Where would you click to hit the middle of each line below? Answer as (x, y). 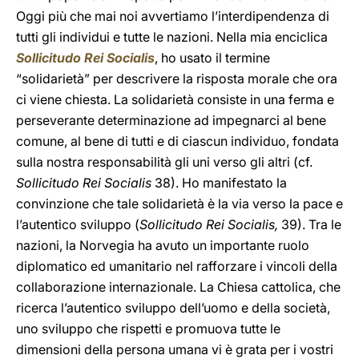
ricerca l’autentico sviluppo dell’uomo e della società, (173, 308)
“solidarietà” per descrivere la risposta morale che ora (177, 79)
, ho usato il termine (212, 58)
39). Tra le (310, 224)
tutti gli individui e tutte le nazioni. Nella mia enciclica (172, 37)
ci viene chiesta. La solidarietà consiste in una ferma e (175, 99)
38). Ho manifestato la (219, 183)
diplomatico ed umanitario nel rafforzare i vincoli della (177, 266)
